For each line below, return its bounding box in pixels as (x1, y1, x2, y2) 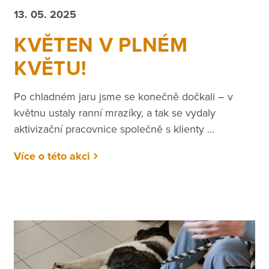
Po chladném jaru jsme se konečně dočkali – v (14, 89, 234, 103)
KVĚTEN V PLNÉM (14, 33, 188, 58)
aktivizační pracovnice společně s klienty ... (14, 122, 215, 136)
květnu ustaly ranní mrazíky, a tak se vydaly (14, 106, 216, 119)
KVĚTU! (14, 56, 87, 82)
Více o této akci (14, 149, 91, 163)
